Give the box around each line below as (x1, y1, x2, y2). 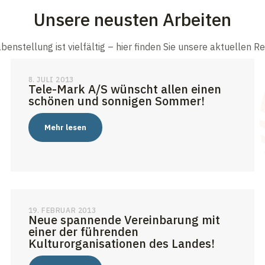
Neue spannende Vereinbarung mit (28, 212, 220, 228)
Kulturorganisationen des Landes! (28, 235, 215, 252)
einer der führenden (28, 224, 138, 240)
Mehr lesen (44, 122, 86, 133)
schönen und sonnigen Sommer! (28, 93, 205, 109)
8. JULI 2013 (28, 75, 74, 85)
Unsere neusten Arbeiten (34, 8, 231, 31)
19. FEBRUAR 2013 (28, 206, 96, 215)
